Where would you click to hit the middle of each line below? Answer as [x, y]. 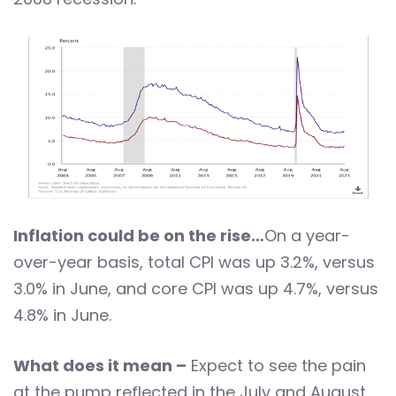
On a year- [307, 236]
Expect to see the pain [276, 366]
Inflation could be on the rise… [139, 236]
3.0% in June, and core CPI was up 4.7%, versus [196, 289]
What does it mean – [100, 366]
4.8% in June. [62, 316]
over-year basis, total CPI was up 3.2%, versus [194, 263]
